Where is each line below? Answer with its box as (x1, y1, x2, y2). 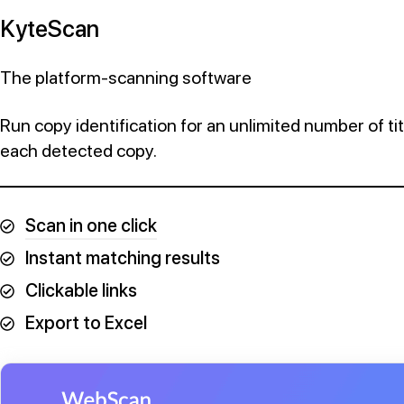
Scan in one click (25, 215, 157, 237)
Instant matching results (25, 247, 220, 270)
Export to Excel (25, 312, 147, 335)
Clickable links (25, 280, 137, 302)
